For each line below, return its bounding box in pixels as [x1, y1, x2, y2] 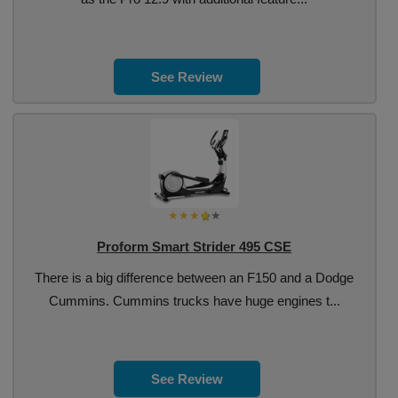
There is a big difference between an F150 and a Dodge [35, 270, 354, 285]
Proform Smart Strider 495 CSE [97, 239, 292, 254]
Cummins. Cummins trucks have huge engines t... [48, 293, 340, 308]
